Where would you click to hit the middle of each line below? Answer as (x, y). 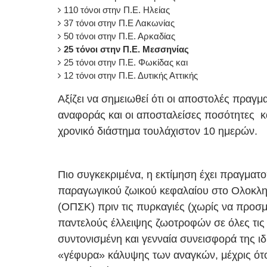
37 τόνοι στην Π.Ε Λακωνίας (119, 23)
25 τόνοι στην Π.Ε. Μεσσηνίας (126, 49)
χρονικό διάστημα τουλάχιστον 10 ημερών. (158, 131)
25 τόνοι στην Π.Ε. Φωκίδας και (126, 62)
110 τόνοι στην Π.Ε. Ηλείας (117, 10)
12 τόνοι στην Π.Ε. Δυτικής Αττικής (131, 75)
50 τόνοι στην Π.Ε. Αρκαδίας (119, 36)
